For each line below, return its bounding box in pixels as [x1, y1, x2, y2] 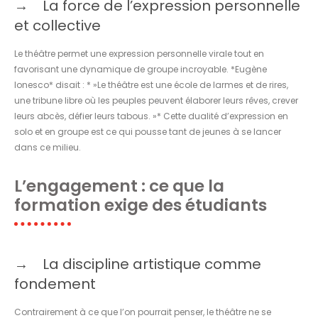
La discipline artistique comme [43, 253, 261, 274]
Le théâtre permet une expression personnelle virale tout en [14, 47, 264, 60]
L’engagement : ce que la [14, 174, 224, 197]
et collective [14, 15, 101, 35]
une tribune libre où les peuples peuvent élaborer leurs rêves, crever [14, 94, 298, 106]
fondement [14, 273, 96, 294]
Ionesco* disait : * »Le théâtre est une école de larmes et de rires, [14, 78, 288, 91]
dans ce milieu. [14, 141, 81, 153]
